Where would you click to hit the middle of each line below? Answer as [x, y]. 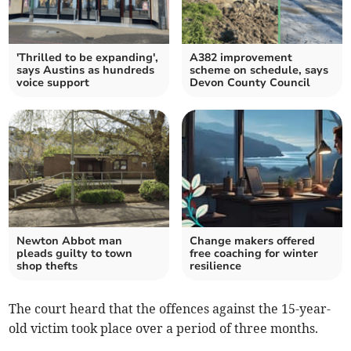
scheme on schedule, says [259, 70]
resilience [215, 266]
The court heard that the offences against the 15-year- [170, 308]
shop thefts [47, 266]
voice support [53, 82]
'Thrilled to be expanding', [88, 57]
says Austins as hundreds [86, 70]
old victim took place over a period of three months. [165, 328]
